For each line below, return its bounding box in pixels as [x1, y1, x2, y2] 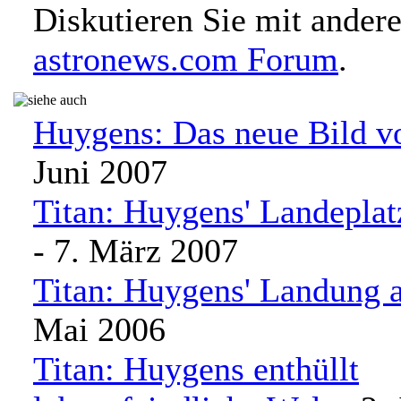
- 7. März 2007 [33, 232, 238, 269]
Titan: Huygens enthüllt [33, 350, 359, 388]
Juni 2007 [33, 153, 167, 191]
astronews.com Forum [33, 40, 338, 78]
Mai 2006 [33, 311, 166, 348]
